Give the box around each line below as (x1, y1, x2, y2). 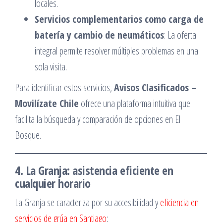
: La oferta (164, 28, 196, 42)
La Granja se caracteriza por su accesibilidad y (15, 196, 160, 209)
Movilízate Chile (15, 97, 79, 110)
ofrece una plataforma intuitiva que (79, 97, 190, 110)
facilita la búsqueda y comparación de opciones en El (15, 112, 180, 126)
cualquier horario (15, 175, 91, 191)
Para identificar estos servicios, (15, 81, 114, 94)
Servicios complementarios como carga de (35, 12, 204, 26)
